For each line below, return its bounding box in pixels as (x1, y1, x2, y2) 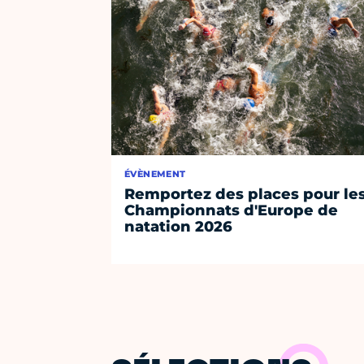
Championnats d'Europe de (124, 201, 339, 220)
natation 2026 (124, 218, 233, 236)
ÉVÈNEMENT (124, 168, 186, 180)
